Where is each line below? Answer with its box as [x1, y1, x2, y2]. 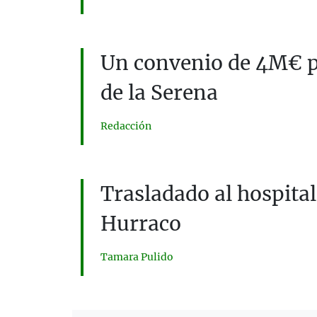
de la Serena [100, 79, 218, 105]
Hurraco [100, 210, 181, 236]
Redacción [100, 119, 151, 132]
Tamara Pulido [100, 250, 173, 263]
